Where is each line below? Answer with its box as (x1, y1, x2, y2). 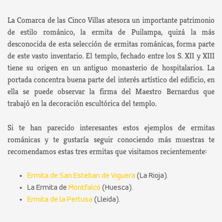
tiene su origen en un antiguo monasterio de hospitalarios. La (7, 62, 215, 73)
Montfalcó (68, 183, 101, 192)
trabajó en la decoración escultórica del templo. (7, 98, 157, 109)
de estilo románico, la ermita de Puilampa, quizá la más (7, 26, 215, 37)
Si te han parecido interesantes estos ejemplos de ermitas (7, 122, 215, 133)
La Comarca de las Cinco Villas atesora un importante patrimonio (7, 14, 215, 25)
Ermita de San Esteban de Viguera (27, 171, 135, 180)
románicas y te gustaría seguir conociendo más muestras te (7, 134, 215, 145)
